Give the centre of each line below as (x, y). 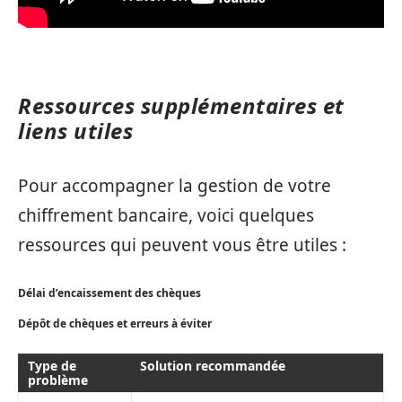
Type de (52, 366)
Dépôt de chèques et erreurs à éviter (115, 323)
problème (58, 380)
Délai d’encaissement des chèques (109, 293)
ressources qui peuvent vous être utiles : (182, 245)
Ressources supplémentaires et (181, 105)
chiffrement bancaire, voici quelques (166, 215)
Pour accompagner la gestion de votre (175, 185)
